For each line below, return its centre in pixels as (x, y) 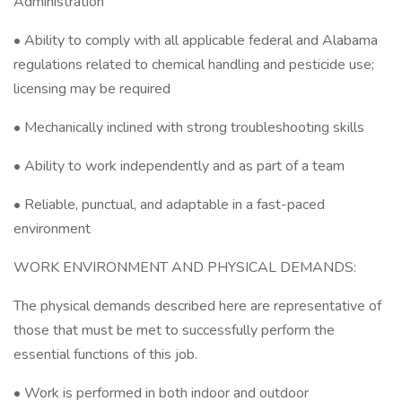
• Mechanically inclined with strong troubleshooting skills (189, 127)
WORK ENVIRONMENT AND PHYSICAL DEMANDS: (185, 267)
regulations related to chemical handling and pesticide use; (194, 65)
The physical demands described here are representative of (197, 306)
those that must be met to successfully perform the (174, 330)
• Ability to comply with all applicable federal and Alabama (196, 40)
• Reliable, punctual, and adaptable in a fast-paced (169, 205)
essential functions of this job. (105, 354)
